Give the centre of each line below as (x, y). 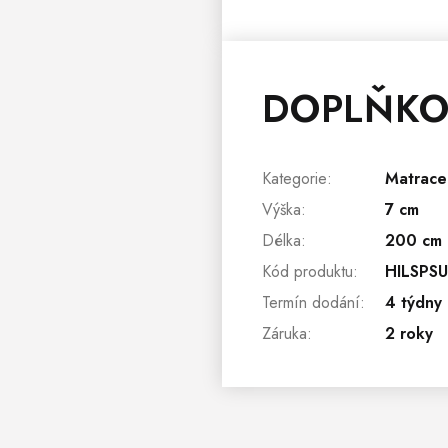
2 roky (409, 333)
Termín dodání (311, 302)
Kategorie (294, 178)
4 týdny (413, 302)
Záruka (284, 333)
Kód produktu (307, 271)
